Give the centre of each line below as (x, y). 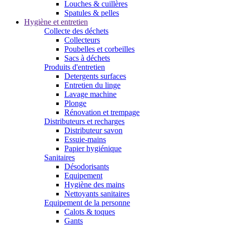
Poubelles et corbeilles (99, 49)
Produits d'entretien (75, 67)
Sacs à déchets (87, 58)
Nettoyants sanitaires (97, 194)
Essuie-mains (85, 139)
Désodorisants (87, 166)
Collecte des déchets (76, 31)
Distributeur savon (93, 130)
